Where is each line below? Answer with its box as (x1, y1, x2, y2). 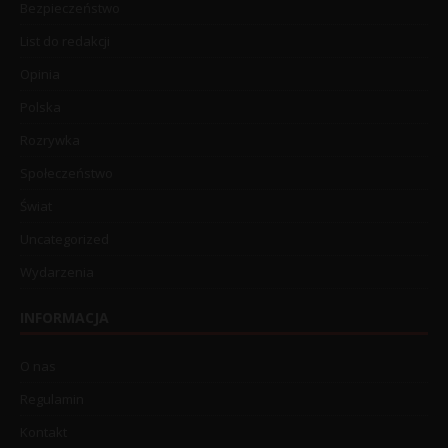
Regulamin (20, 389, 84, 408)
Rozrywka (20, 130, 80, 149)
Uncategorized (20, 229, 109, 248)
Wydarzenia (20, 262, 94, 281)
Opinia (20, 64, 60, 83)
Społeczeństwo (20, 163, 113, 182)
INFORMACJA (20, 307, 109, 327)
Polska (20, 97, 61, 116)
